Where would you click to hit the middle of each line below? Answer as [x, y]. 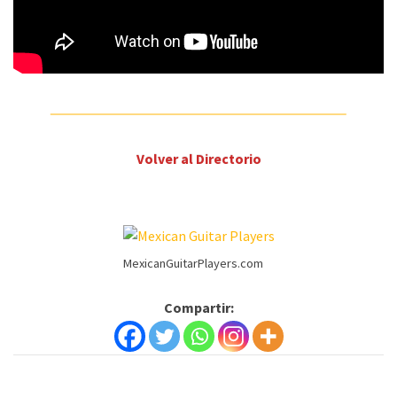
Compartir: [198, 308]
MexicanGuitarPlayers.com [193, 264]
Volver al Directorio [198, 158]
